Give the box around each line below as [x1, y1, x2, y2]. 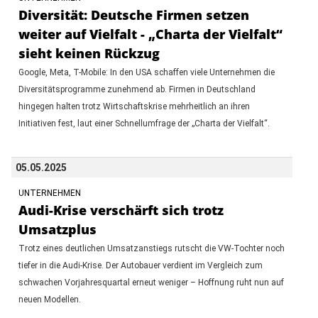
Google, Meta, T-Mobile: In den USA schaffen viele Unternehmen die [18, 67, 275, 77]
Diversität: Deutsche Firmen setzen [18, 6, 249, 23]
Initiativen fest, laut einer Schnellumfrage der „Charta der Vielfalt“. [18, 118, 270, 128]
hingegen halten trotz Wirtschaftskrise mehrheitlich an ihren [18, 101, 250, 111]
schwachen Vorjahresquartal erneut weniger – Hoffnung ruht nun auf [18, 277, 284, 287]
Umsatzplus [18, 220, 97, 238]
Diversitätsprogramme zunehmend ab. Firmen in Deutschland [18, 84, 256, 94]
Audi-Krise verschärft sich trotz [18, 201, 224, 219]
